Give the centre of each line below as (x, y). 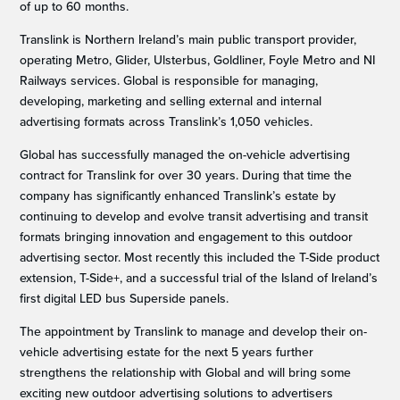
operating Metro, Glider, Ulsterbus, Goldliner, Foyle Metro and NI (198, 61)
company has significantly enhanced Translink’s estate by (178, 196)
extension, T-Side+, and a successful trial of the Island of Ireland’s (199, 279)
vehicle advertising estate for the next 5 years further (167, 353)
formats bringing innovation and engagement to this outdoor (187, 237)
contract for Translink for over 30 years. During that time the (186, 176)
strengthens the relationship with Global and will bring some (186, 373)
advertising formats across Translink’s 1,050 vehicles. (167, 122)
